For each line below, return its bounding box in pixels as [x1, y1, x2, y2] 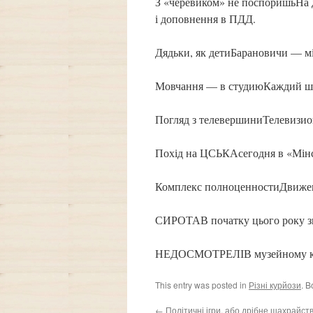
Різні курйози [249, 279, 301, 291]
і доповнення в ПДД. [155, 11, 256, 26]
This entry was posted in [155, 279, 249, 291]
